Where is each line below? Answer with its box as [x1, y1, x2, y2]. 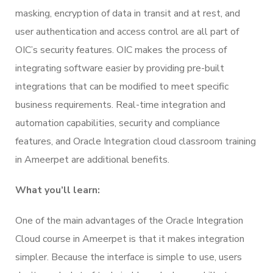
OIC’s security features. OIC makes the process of [15, 43, 227, 57]
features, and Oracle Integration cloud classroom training [15, 134, 256, 148]
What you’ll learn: [15, 183, 100, 197]
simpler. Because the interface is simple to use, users [15, 250, 242, 264]
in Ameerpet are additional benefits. [15, 152, 169, 166]
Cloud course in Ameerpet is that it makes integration [15, 232, 244, 246]
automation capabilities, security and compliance [15, 116, 220, 130]
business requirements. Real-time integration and [15, 97, 225, 112]
